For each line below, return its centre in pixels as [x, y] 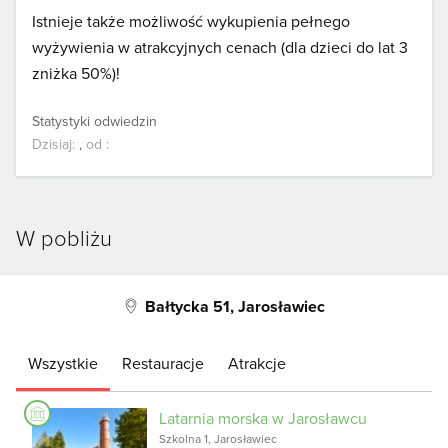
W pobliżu [64, 238]
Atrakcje [257, 363]
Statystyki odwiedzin [94, 121]
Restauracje [163, 363]
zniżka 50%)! [76, 73]
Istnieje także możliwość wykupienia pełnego [191, 21]
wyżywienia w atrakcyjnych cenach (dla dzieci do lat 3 [220, 47]
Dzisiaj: [53, 144]
